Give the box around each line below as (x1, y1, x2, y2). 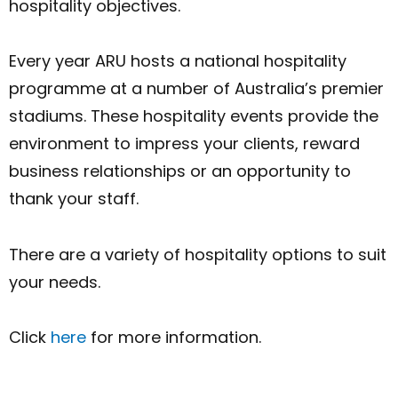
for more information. (86, 326, 261, 349)
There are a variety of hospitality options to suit (9, 243, 386, 266)
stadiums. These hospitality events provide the (9, 105, 378, 128)
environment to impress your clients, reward (9, 132, 360, 155)
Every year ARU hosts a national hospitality (9, 50, 346, 73)
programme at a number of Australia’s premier (9, 77, 384, 100)
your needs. (9, 270, 100, 293)
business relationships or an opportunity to (9, 160, 351, 183)
